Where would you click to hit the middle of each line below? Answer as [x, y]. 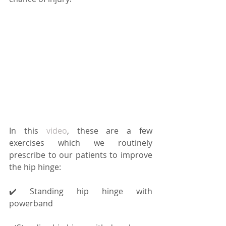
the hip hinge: [35, 167]
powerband [31, 204]
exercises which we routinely [81, 143]
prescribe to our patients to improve [81, 155]
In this [28, 131]
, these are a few [110, 131]
